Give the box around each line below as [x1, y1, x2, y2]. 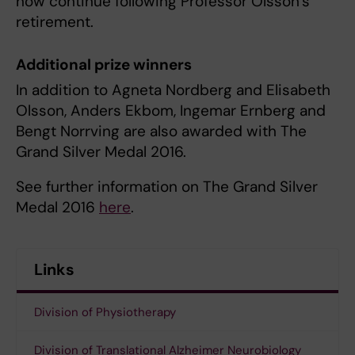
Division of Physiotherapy [34, 304, 176, 320]
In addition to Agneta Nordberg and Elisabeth [16, 80, 330, 100]
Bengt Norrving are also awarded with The [16, 121, 307, 141]
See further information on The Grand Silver [16, 177, 318, 197]
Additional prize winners [16, 55, 192, 74]
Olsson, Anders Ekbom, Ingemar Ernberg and [16, 101, 326, 120]
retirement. [16, 12, 94, 32]
